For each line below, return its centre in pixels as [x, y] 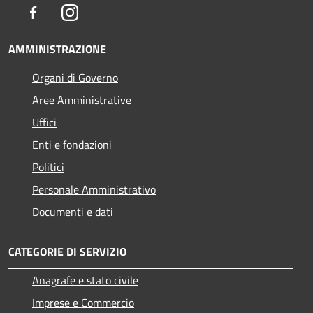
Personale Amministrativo [94, 190]
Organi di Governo [75, 78]
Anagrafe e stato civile [85, 281]
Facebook [63, 12]
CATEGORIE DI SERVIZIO [67, 252]
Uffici [44, 123]
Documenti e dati [73, 212]
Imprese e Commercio [83, 303]
